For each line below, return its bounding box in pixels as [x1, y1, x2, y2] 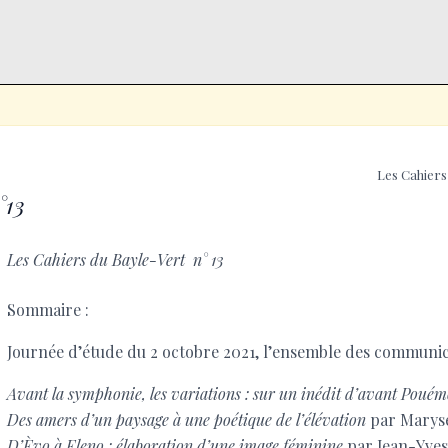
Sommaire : [7, 298, 89, 320]
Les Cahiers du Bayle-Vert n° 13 [7, 248, 224, 270]
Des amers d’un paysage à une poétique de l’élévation [7, 408, 366, 430]
